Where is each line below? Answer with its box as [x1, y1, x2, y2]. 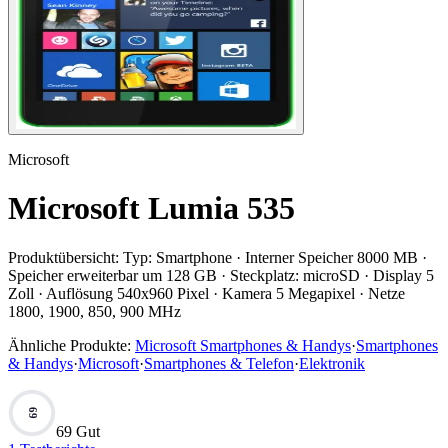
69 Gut [56, 422, 100, 440]
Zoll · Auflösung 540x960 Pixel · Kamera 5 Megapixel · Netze [8, 284, 405, 302]
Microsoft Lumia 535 [8, 190, 295, 227]
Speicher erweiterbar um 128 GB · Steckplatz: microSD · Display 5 [8, 266, 434, 284]
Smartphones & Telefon [144, 354, 294, 372]
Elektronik [299, 354, 365, 372]
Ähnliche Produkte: [8, 336, 131, 354]
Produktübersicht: [8, 248, 119, 266]
